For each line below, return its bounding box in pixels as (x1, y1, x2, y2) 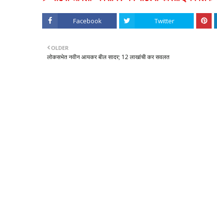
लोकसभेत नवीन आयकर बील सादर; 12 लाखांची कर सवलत (47, 52, 170, 61)
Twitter (154, 16, 174, 25)
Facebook (73, 16, 102, 25)
